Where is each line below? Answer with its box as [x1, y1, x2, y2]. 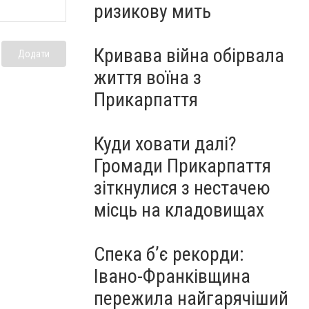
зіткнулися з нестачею [94, 177, 270, 199]
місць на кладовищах [94, 199, 264, 221]
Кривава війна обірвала [94, 44, 284, 67]
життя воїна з [94, 66, 201, 89]
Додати [18, 48, 50, 59]
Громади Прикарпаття [94, 154, 271, 177]
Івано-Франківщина [94, 265, 250, 288]
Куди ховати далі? [94, 132, 237, 155]
